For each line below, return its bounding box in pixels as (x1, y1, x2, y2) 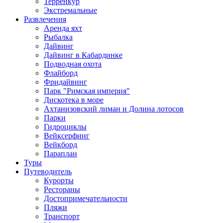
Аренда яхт (44, 24, 82, 32)
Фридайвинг (44, 78, 87, 86)
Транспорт (44, 212, 80, 221)
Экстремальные (44, 6, 97, 14)
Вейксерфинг (44, 131, 90, 140)
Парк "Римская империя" (44, 87, 130, 95)
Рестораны (44, 185, 80, 194)
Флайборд (44, 69, 78, 77)
